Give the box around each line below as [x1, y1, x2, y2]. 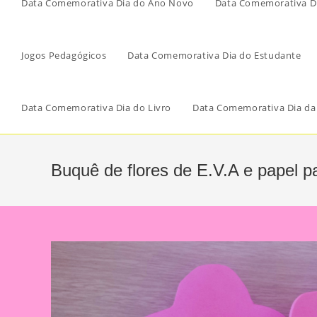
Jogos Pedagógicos [21, 49, 107, 62]
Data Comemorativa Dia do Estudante [127, 49, 301, 62]
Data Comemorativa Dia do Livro [21, 101, 171, 114]
